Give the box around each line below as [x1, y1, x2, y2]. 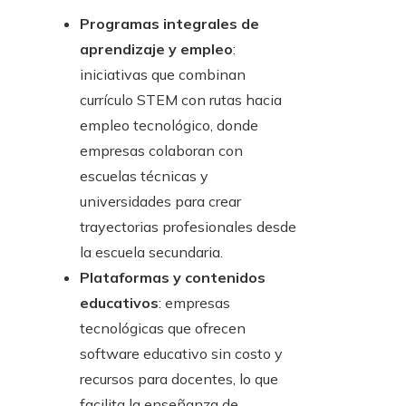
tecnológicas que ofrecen [80, 319, 246, 338]
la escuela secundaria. [80, 243, 223, 262]
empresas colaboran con [80, 141, 243, 160]
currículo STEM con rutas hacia [80, 91, 282, 110]
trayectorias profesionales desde [80, 217, 296, 237]
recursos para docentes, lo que [80, 370, 278, 389]
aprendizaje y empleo [80, 40, 233, 59]
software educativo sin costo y [80, 344, 283, 363]
